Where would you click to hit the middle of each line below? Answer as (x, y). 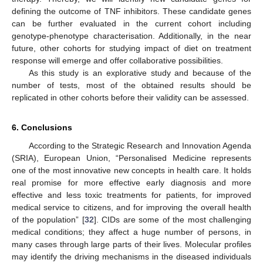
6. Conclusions (42, 127)
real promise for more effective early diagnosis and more (131, 182)
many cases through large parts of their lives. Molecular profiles (131, 244)
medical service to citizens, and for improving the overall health (131, 207)
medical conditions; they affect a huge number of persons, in (131, 232)
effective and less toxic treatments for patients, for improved (131, 195)
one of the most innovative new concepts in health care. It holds (131, 170)
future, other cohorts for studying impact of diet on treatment (131, 48)
